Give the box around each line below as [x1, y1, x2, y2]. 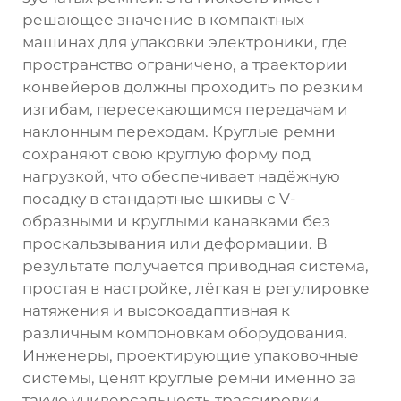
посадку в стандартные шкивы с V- [22, 189, 296, 208]
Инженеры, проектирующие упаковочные [22, 346, 359, 364]
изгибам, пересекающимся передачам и [22, 99, 348, 118]
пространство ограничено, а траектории [22, 55, 347, 73]
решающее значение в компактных [22, 10, 304, 29]
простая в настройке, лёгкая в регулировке [22, 278, 370, 297]
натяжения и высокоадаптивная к [22, 301, 290, 320]
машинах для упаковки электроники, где [22, 32, 347, 51]
